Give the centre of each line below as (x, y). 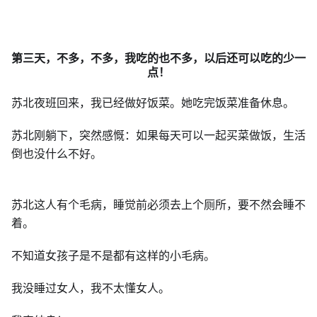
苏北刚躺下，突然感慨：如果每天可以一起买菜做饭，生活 (158, 135)
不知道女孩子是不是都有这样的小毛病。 (113, 255)
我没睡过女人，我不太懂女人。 (91, 288)
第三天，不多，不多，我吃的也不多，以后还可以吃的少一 (158, 58)
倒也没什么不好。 (57, 154)
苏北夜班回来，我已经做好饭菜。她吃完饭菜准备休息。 (153, 103)
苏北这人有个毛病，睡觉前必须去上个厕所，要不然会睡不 (158, 204)
